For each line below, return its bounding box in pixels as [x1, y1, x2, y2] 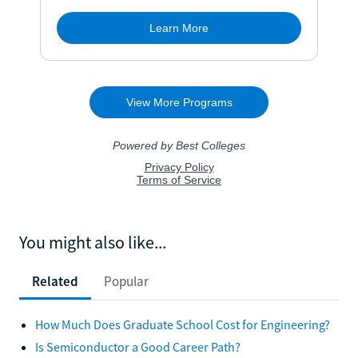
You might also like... [19, 230, 166, 253]
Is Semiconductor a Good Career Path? [35, 338, 241, 355]
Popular [104, 272, 149, 290]
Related [32, 272, 78, 290]
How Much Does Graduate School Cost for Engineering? [35, 316, 330, 332]
